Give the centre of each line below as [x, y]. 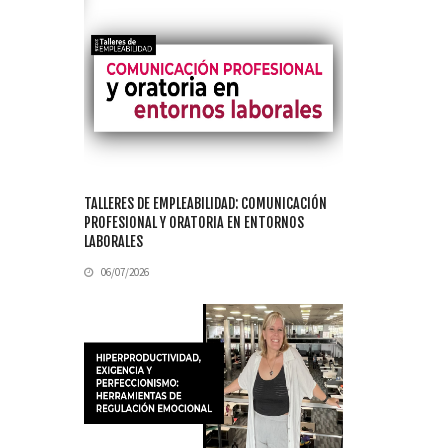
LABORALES [113, 242]
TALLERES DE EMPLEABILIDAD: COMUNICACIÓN [205, 204]
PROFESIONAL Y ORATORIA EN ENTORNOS [194, 223]
